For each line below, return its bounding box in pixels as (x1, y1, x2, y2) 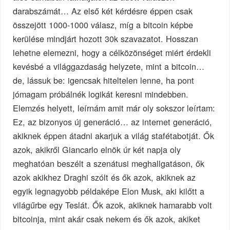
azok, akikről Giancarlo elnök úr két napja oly (13, 143, 181, 156)
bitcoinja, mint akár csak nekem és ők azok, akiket (13, 213, 201, 225)
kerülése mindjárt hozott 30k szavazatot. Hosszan (13, 32, 199, 45)
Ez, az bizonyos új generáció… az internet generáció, (13, 116, 213, 128)
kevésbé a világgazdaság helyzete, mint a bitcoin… (13, 60, 205, 73)
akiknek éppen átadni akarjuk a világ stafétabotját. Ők (13, 129, 215, 142)
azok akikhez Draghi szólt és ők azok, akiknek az (13, 171, 196, 184)
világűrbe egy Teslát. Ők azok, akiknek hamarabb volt (13, 199, 213, 212)
